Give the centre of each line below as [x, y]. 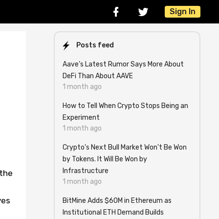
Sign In [183, 11]
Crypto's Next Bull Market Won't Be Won [125, 147]
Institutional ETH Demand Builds [113, 212]
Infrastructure [86, 171]
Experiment [81, 118]
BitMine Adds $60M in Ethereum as [117, 201]
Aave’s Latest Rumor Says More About [123, 64]
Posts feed [95, 45]
